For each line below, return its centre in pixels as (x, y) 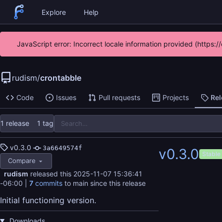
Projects (175, 98)
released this (52, 173)
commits (48, 183)
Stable (211, 154)
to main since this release (104, 183)
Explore (54, 12)
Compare (22, 161)
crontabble (61, 78)
